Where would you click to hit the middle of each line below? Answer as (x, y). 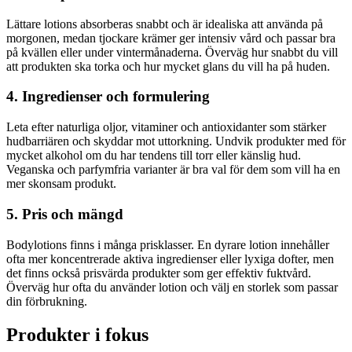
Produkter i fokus (77, 334)
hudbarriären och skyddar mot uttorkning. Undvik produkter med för (176, 141)
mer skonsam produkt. (61, 184)
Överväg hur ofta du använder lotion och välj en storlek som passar (172, 287)
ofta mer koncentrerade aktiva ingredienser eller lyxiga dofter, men (170, 258)
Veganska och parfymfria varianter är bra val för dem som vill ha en (173, 170)
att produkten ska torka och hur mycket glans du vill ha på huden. (168, 66)
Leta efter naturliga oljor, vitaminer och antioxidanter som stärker (166, 127)
